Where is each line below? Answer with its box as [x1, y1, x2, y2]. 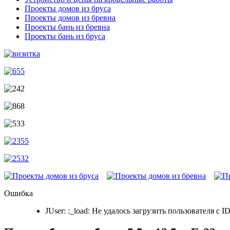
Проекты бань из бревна [25, 23, 110, 32]
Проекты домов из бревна [25, 13, 116, 23]
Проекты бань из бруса [25, 32, 105, 41]
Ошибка [4, 189, 33, 198]
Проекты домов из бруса [25, 4, 111, 13]
